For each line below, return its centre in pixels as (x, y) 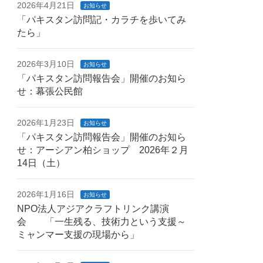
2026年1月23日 (46, 123)
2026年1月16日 (46, 195)
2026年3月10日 (46, 64)
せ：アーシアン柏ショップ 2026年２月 (103, 150)
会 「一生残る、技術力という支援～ (102, 222)
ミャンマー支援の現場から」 (78, 235)
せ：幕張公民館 (50, 92)
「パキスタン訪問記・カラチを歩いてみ (102, 20)
